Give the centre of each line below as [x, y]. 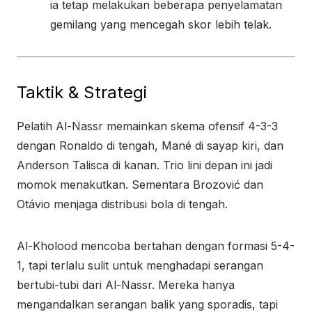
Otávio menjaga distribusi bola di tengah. [122, 204]
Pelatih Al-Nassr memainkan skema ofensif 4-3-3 [147, 126]
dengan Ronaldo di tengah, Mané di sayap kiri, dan [150, 146]
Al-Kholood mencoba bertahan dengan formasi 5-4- [156, 246]
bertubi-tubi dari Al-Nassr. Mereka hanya [126, 285]
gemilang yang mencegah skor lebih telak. [161, 24]
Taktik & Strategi [82, 92]
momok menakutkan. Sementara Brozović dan [140, 185]
